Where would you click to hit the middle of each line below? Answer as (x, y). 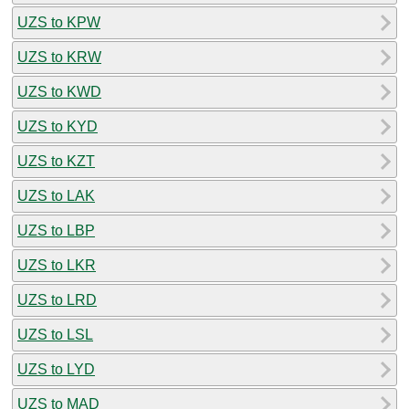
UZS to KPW (59, 22)
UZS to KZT (56, 161)
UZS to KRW (59, 57)
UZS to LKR (57, 265)
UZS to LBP (56, 230)
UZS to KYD (58, 126)
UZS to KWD (59, 91)
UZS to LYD (56, 369)
